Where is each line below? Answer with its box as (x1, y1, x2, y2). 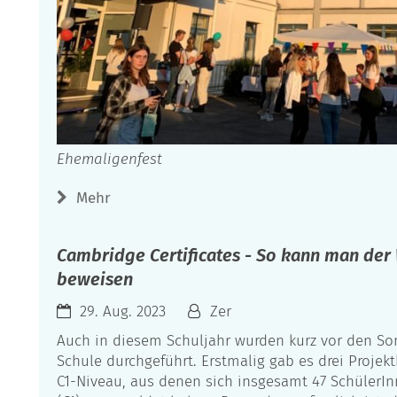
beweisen (57, 269, 133, 291)
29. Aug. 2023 (80, 302, 166, 322)
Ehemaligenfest (57, 150, 162, 169)
